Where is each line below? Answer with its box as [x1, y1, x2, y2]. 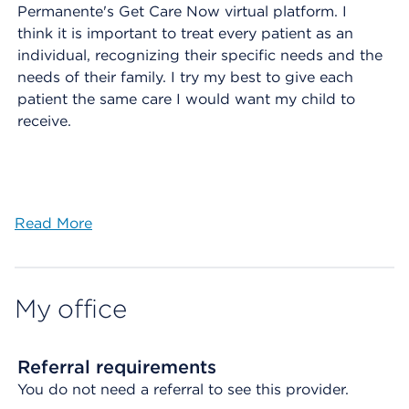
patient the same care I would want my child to [17, 90, 355, 108]
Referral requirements [17, 356, 216, 378]
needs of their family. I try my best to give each [17, 68, 353, 86]
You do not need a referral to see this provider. [17, 381, 349, 398]
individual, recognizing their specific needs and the [17, 47, 383, 64]
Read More [15, 215, 92, 232]
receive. [17, 112, 76, 130]
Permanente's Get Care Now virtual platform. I [17, 3, 347, 20]
